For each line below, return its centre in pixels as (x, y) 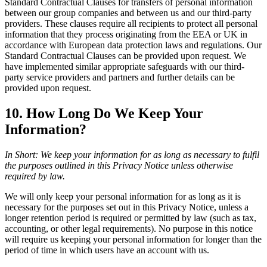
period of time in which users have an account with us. (107, 250)
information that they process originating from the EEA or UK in (126, 34)
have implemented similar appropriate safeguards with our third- (125, 66)
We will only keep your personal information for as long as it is (123, 196)
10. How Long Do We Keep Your (104, 113)
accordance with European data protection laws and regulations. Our (133, 45)
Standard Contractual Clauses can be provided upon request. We (125, 55)
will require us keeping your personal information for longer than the (133, 239)
